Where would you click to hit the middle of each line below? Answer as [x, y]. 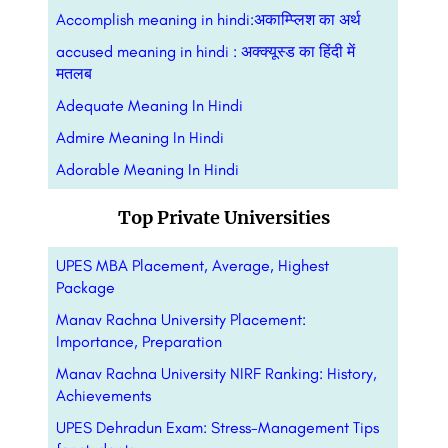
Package [85, 288]
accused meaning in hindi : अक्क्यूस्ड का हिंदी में [205, 52]
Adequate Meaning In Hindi [149, 106]
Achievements [105, 396]
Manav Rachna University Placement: [181, 320]
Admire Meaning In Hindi [140, 138]
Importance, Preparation [139, 342]
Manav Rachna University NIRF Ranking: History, [216, 374]
